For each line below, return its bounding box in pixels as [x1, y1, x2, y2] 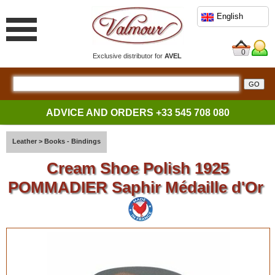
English [217, 12, 244, 21]
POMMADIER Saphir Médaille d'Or [7, 178, 268, 196]
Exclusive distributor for [93, 52, 165, 60]
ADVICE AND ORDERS [45, 107, 156, 118]
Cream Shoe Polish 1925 [46, 159, 229, 177]
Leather [12, 137, 37, 145]
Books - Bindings [44, 137, 101, 145]
